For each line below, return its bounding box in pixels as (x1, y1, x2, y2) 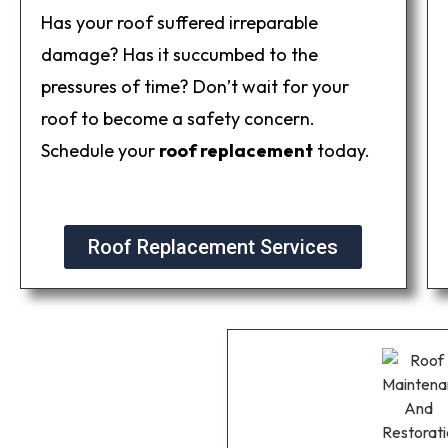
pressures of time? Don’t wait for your (41, 75, 349, 99)
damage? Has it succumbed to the (41, 43, 318, 67)
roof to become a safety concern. (41, 107, 315, 131)
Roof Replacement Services (88, 234, 339, 259)
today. (313, 139, 370, 163)
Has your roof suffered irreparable (41, 11, 318, 35)
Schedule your (41, 139, 159, 163)
